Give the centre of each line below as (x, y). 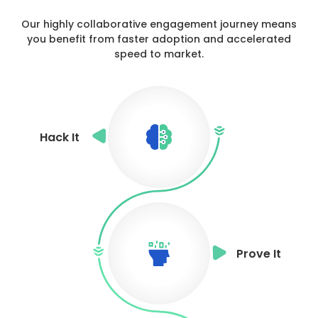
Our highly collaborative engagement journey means (159, 24)
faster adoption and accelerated (204, 39)
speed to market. (159, 54)
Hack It (60, 137)
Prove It (258, 253)
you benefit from (72, 39)
